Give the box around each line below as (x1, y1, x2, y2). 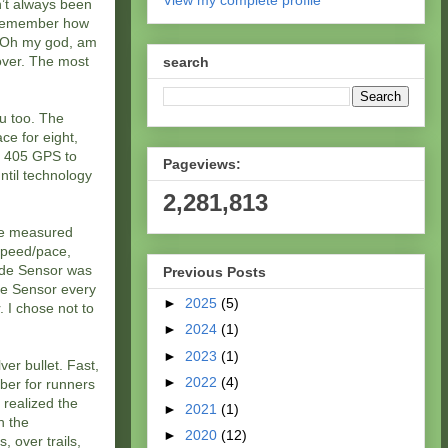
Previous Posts (163, 263, 266, 280)
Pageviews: (163, 156, 241, 173)
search (163, 53, 209, 70)
